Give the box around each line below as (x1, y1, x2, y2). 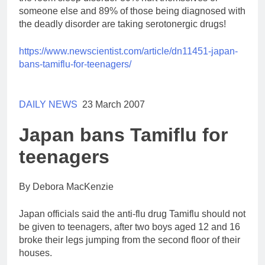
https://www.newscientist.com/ (19, 46, 144, 57)
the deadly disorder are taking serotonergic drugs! (19, 19, 226, 30)
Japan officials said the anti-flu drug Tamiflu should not (19, 209, 245, 219)
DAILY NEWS (19, 99, 77, 110)
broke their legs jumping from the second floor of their (19, 235, 240, 245)
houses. (19, 248, 52, 258)
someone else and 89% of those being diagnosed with (19, 6, 245, 17)
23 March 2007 (77, 99, 145, 110)
